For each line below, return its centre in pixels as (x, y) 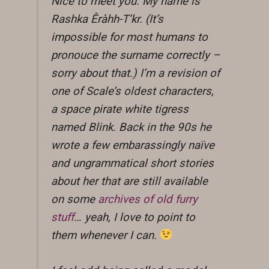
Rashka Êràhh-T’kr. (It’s (107, 19)
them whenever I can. (105, 235)
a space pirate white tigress (120, 109)
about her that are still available (129, 181)
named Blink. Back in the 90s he (131, 127)
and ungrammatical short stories (132, 163)
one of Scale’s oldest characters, (132, 91)
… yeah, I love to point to (134, 217)
